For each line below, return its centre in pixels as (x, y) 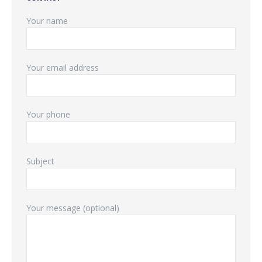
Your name (47, 21)
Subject (40, 161)
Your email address (63, 68)
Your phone (48, 114)
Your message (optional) (73, 208)
